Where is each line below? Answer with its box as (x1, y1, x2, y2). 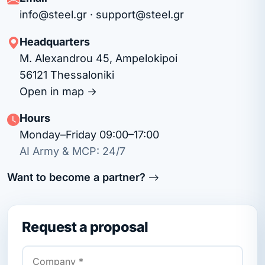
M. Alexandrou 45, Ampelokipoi (20, 51, 177, 64)
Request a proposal (22, 218, 148, 236)
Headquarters (20, 35, 90, 48)
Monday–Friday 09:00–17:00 (20, 128, 159, 141)
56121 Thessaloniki (20, 68, 114, 81)
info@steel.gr (20, 8, 87, 21)
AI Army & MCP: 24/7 (20, 145, 125, 158)
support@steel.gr (96, 8, 184, 21)
